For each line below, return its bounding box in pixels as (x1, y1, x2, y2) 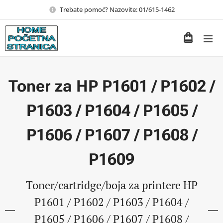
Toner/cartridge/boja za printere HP (25, 178, 198, 192)
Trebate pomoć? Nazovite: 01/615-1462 (59, 4, 175, 14)
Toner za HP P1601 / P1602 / (8, 77, 215, 96)
